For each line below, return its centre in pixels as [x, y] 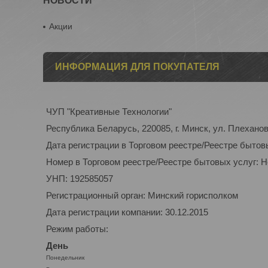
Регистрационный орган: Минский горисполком [142, 195]
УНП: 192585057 [80, 179]
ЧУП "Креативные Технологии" [109, 112]
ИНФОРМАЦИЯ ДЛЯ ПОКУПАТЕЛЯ [137, 67]
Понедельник [65, 258]
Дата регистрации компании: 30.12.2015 [127, 212]
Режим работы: [77, 229]
